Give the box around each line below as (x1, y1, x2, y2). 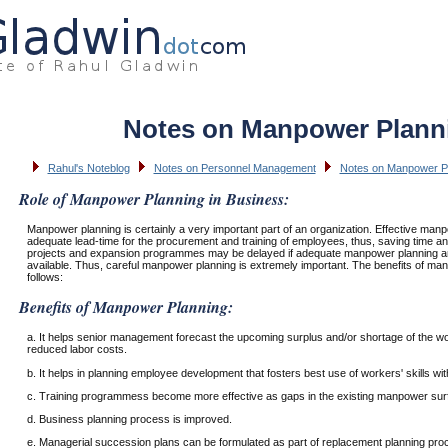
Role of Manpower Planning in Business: (18, 187, 289, 210)
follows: (26, 270, 63, 283)
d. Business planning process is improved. (26, 412, 232, 425)
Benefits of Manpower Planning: (18, 296, 233, 319)
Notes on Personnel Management (153, 162, 316, 175)
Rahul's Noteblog (47, 162, 130, 175)
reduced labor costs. (26, 343, 127, 356)
